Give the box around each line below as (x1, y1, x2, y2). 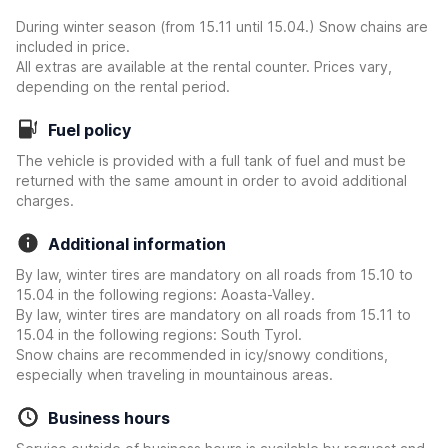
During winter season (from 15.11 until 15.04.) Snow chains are (16, 18, 428, 35)
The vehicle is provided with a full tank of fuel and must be (16, 152, 406, 169)
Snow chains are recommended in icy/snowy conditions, (16, 346, 388, 363)
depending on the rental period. (16, 78, 230, 95)
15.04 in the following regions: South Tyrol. (16, 326, 302, 343)
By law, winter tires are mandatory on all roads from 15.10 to (16, 266, 413, 283)
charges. (16, 192, 74, 209)
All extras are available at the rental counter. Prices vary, (16, 58, 392, 75)
